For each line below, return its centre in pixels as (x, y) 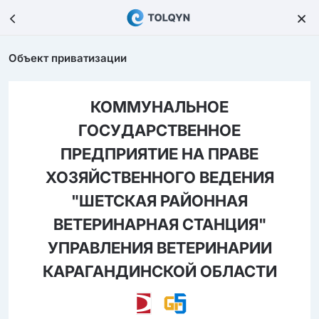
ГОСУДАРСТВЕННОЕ (159, 130)
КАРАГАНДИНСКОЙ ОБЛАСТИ (159, 271)
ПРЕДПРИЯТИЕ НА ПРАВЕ (159, 154)
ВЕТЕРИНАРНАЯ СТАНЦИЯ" (159, 224)
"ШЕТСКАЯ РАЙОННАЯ (159, 201)
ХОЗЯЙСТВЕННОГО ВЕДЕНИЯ (159, 177)
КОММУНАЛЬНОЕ (159, 107)
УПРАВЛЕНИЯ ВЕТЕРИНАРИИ (159, 248)
